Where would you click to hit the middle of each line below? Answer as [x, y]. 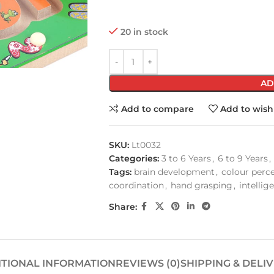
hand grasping [201, 185]
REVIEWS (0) [148, 263]
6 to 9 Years [243, 158]
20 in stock [144, 32]
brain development [174, 172]
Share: [123, 206]
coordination [136, 185]
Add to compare [157, 109]
